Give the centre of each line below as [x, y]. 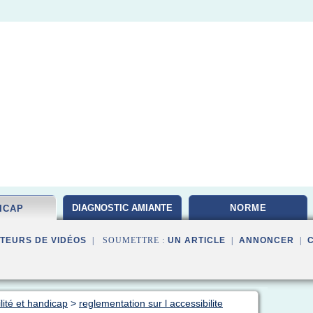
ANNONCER [267, 240]
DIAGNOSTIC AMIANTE [122, 208]
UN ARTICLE [197, 240]
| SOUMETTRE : [127, 240]
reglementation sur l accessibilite [151, 303]
